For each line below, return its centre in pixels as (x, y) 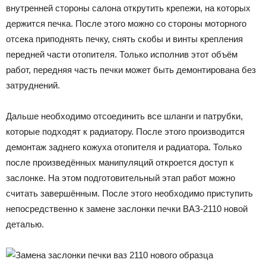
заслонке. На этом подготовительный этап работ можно (121, 178)
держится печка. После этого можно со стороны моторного (126, 23)
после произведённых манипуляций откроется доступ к (120, 162)
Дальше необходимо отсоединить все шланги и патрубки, (124, 116)
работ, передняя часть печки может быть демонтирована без (131, 69)
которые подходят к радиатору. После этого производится (125, 131)
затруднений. (33, 85)
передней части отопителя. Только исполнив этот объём (122, 54)
